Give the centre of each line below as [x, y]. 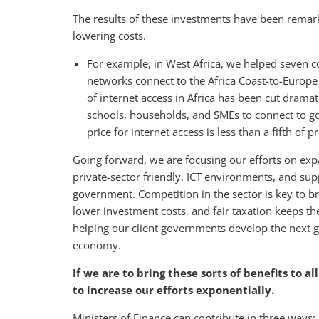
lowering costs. [109, 36]
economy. [97, 245]
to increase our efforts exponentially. [173, 290]
